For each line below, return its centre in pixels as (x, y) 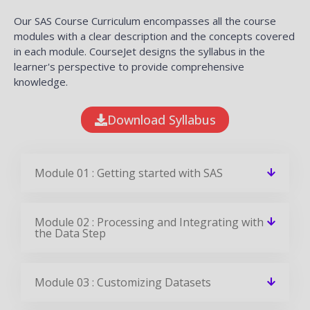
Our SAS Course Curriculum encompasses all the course (145, 20)
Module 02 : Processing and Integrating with (149, 222)
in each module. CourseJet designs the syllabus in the (139, 51)
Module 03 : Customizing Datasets (123, 282)
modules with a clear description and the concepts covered (154, 36)
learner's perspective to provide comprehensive (129, 66)
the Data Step (70, 233)
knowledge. (41, 81)
